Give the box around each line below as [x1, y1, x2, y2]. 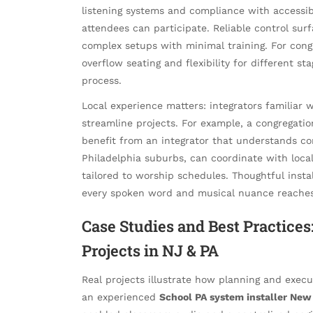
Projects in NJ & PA [82, 240, 219, 261]
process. [82, 74, 122, 86]
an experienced [82, 291, 159, 303]
